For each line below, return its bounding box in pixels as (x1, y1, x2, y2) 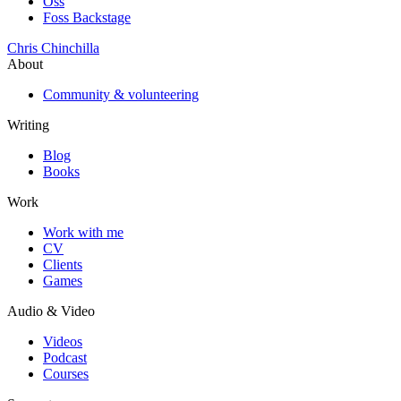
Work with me (43, 224, 124, 240)
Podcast (43, 349, 87, 365)
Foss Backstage (43, 9, 131, 25)
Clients (43, 256, 82, 272)
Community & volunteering (43, 86, 199, 102)
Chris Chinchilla (7, 39, 99, 55)
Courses (43, 365, 89, 381)
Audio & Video (7, 303, 95, 319)
